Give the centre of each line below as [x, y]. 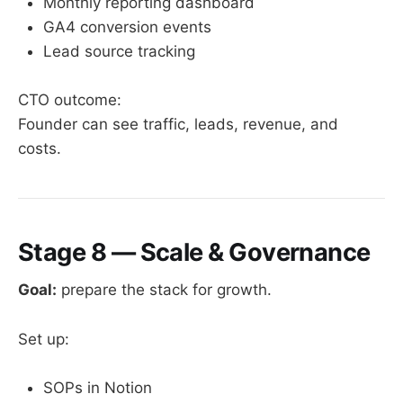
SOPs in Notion [98, 387]
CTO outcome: [70, 100]
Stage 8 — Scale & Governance [194, 252]
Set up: [44, 339]
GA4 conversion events [127, 27]
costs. [40, 149]
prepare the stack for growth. [164, 290]
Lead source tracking [119, 52]
